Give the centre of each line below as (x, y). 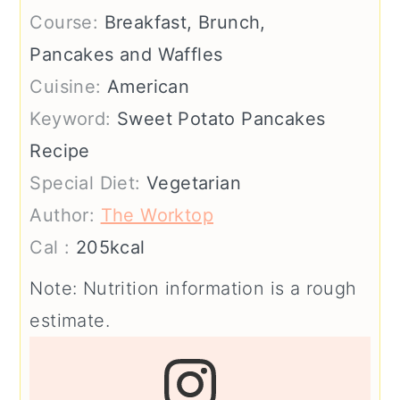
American (149, 87)
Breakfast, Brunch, (185, 23)
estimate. (70, 321)
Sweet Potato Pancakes (221, 119)
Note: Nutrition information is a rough (193, 289)
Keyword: (73, 119)
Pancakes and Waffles (126, 55)
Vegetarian (194, 183)
